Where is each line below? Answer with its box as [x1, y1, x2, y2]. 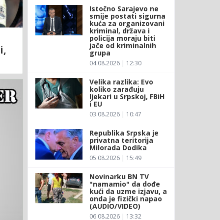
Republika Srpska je [89, 128, 159, 137]
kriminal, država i [89, 26, 150, 35]
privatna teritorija [89, 135, 153, 145]
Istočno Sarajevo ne [89, 3, 159, 13]
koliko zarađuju [89, 84, 144, 94]
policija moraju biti [89, 33, 155, 43]
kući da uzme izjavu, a [89, 186, 167, 196]
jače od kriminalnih [89, 40, 156, 50]
